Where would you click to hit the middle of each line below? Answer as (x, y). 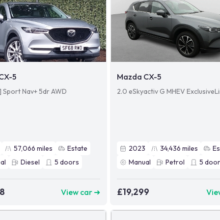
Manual (140, 162)
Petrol (175, 162)
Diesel (30, 162)
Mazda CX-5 (139, 77)
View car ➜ (81, 192)
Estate (77, 149)
